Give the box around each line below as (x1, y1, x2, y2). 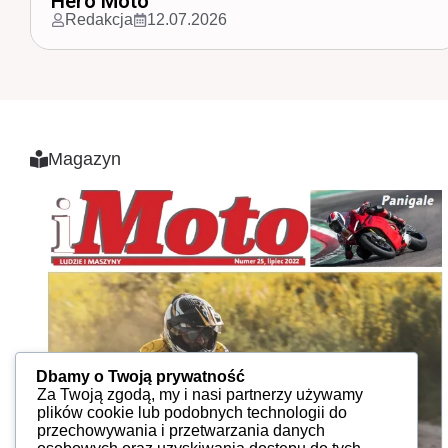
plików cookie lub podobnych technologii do (37, 404, 347, 422)
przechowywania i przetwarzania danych (37, 422, 325, 440)
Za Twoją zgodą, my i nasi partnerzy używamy (37, 386, 363, 404)
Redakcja (160, 11, 228, 28)
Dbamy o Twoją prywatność (36, 368, 245, 386)
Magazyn (48, 149, 121, 169)
